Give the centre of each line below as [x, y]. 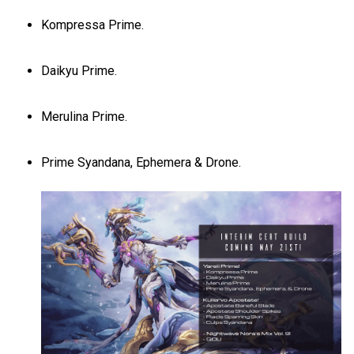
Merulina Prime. [85, 116]
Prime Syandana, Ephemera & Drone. [141, 162]
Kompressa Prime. [93, 24]
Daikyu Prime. [79, 70]
